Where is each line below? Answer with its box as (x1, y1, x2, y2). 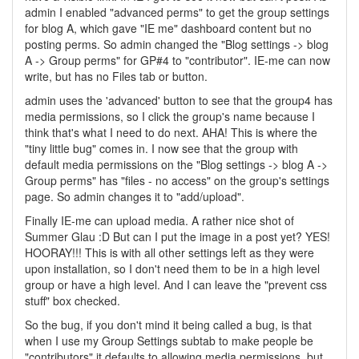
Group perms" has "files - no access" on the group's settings (25, 172, 329, 188)
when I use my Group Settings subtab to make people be (25, 333, 313, 349)
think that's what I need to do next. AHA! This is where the (25, 124, 317, 140)
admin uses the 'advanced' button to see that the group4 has (25, 92, 333, 108)
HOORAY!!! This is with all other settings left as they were (25, 244, 314, 260)
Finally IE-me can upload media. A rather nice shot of (25, 212, 294, 228)
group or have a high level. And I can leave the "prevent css (25, 276, 327, 292)
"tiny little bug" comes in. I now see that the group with (25, 140, 298, 156)
